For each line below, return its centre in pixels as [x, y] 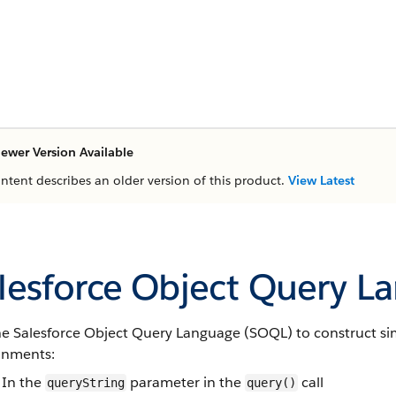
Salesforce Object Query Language [127, 333]
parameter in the [186, 382]
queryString [86, 383]
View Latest [321, 180]
